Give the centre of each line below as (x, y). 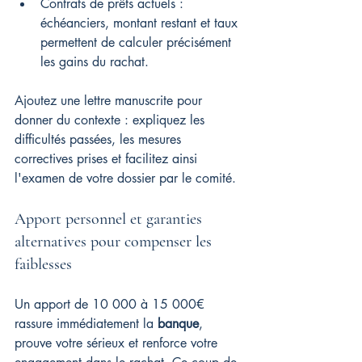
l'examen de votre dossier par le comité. (125, 178)
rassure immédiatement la (86, 324)
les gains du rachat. (95, 62)
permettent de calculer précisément (138, 42)
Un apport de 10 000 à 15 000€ (112, 304)
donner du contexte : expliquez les (112, 120)
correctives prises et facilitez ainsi (108, 159)
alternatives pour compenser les (115, 242)
